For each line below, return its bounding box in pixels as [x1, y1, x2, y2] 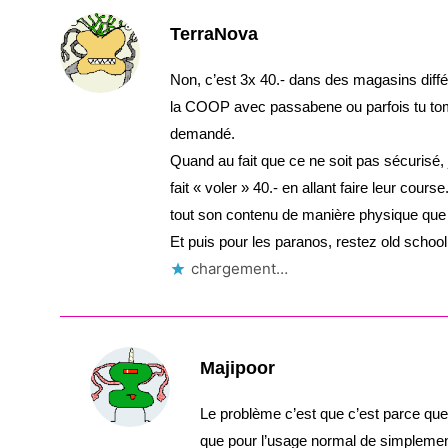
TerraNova [170, 24, 258, 44]
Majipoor [200, 358, 275, 378]
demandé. [170, 125, 235, 142]
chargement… [191, 259, 288, 278]
